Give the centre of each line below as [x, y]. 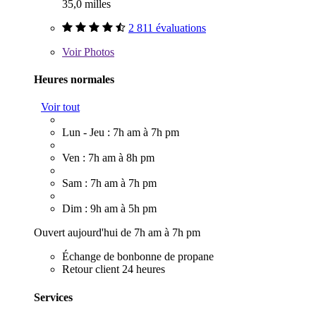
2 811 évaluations [167, 28]
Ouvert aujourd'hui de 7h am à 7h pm [117, 233]
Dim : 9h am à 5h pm [109, 209]
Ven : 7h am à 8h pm [108, 158]
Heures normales [74, 79]
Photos [98, 51]
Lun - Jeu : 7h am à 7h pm [121, 133]
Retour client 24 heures [114, 269]
